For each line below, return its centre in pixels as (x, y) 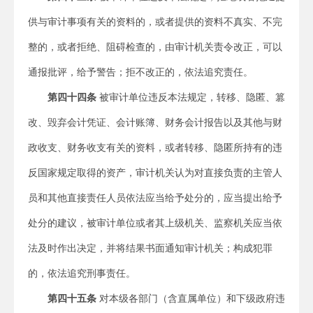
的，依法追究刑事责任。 (82, 273)
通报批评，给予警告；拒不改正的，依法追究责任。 (140, 72)
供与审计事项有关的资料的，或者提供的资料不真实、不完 (155, 22)
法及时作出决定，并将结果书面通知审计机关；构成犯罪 (150, 248)
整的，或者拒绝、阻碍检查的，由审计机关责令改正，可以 (155, 47)
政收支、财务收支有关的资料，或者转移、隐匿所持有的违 (155, 147)
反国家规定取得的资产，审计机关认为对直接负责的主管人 (155, 173)
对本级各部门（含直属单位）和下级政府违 (191, 298)
